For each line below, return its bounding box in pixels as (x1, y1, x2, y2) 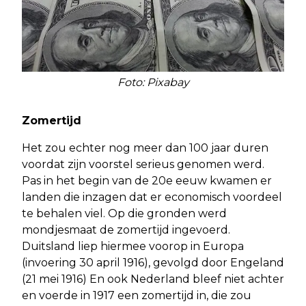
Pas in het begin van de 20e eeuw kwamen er (22, 173, 272, 187)
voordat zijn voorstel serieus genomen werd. (22, 157, 264, 171)
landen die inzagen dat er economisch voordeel (22, 190, 282, 204)
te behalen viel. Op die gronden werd (22, 206, 227, 220)
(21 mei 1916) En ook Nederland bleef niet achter (22, 272, 284, 286)
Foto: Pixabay (117, 75, 189, 89)
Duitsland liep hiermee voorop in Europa (22, 239, 244, 253)
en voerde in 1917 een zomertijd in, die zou (22, 288, 251, 302)
